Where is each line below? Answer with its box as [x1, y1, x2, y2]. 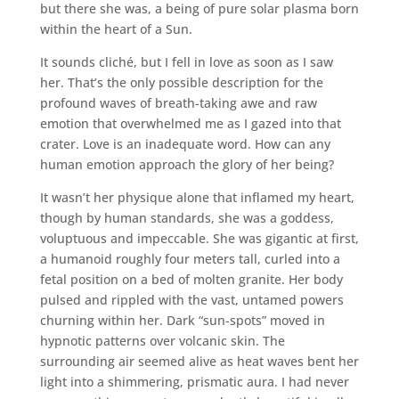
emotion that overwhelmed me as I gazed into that [39, 114, 341, 132]
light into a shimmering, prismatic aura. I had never [39, 372, 349, 390]
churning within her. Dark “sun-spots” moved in [39, 311, 325, 329]
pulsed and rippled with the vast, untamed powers [39, 290, 344, 308]
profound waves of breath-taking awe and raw [39, 94, 317, 111]
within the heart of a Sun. [39, 20, 192, 37]
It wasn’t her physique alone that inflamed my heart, [39, 188, 354, 206]
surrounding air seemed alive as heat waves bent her [39, 352, 359, 370]
